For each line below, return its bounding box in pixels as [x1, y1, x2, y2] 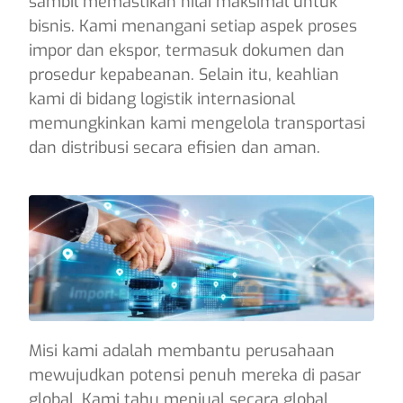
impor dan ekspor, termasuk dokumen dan [29, 40, 345, 61]
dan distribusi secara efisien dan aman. [29, 137, 321, 158]
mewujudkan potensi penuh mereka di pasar [29, 363, 362, 386]
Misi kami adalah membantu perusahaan [29, 339, 336, 362]
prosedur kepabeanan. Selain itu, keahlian [29, 64, 340, 85]
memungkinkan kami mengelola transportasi [29, 112, 366, 134]
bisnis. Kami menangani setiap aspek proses [29, 15, 358, 37]
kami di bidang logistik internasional [29, 88, 296, 110]
